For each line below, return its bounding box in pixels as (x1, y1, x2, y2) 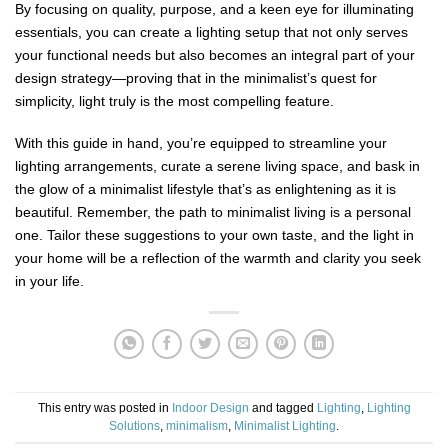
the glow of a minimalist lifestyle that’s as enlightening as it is (15, 180, 396, 197)
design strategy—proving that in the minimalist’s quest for (15, 69, 377, 86)
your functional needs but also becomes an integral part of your (15, 46, 415, 63)
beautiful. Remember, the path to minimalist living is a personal (15, 203, 411, 220)
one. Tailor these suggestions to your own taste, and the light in (15, 226, 414, 243)
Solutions (109, 419, 160, 432)
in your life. (15, 272, 84, 289)
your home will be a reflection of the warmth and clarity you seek (15, 249, 421, 266)
